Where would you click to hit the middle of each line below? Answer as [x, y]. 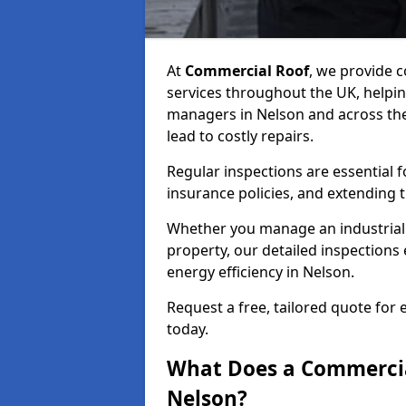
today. [188, 329]
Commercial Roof [247, 71]
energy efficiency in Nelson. [261, 272]
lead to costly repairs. [240, 136]
